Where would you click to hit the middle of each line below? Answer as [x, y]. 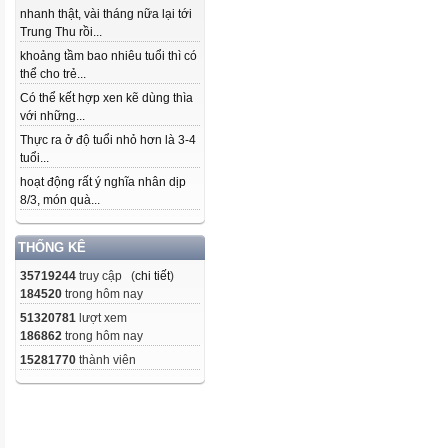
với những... [52, 116]
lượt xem [101, 318]
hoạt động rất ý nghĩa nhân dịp [103, 182]
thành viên [106, 360]
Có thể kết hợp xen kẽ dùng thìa [106, 98]
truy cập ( [105, 276]
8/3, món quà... [60, 200]
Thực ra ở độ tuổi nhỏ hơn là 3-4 [108, 140]
